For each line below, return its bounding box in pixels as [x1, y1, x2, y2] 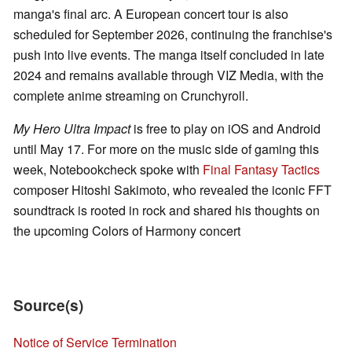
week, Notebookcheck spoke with [13, 160, 203, 179]
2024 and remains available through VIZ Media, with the [13, 66, 324, 85]
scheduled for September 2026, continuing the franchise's [13, 25, 332, 44]
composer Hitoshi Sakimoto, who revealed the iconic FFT [13, 181, 332, 200]
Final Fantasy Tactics [203, 160, 320, 179]
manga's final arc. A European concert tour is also [13, 5, 288, 24]
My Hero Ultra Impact [13, 119, 130, 138]
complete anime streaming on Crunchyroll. [13, 86, 248, 105]
